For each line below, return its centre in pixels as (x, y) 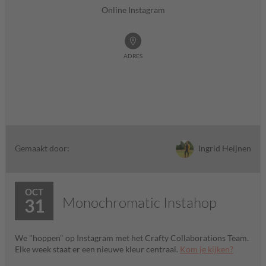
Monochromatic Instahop (140, 202)
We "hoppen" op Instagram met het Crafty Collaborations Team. (132, 238)
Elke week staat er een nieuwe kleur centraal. (97, 249)
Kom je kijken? (207, 249)
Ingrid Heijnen (224, 148)
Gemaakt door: (42, 148)
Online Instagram (133, 10)
